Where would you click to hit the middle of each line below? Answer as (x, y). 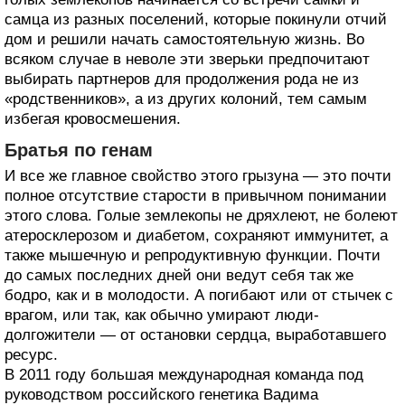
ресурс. (31, 354)
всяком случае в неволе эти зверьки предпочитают (187, 59)
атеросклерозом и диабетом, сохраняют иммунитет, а (196, 235)
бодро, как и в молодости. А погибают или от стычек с (199, 295)
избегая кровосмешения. (93, 118)
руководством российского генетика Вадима (161, 394)
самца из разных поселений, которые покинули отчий (196, 19)
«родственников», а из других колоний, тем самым (186, 99)
